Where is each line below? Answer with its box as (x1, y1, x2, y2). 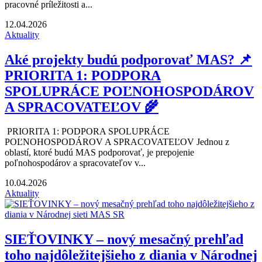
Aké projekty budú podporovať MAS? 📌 (5, 51, 252, 67)
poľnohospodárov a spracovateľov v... (5, 158, 146, 168)
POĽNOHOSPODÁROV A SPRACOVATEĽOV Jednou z (5, 137, 229, 147)
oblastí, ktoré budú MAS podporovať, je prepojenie (5, 147, 194, 158)
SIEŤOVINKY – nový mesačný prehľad (5, 232, 243, 247)
